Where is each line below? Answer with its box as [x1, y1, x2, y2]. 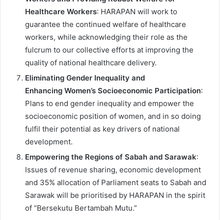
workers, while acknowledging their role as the [25, 32, 188, 42]
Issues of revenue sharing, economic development [25, 165, 201, 175]
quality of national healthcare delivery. [25, 58, 157, 68]
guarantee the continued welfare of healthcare [25, 20, 186, 29]
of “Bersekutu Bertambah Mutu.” [25, 203, 137, 213]
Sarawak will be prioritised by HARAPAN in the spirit [25, 191, 205, 200]
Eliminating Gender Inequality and [25, 73, 145, 83]
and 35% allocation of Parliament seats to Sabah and [25, 178, 206, 188]
